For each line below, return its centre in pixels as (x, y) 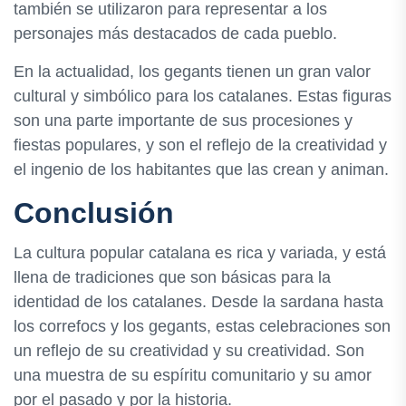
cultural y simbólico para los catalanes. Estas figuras (203, 97)
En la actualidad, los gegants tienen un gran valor (192, 72)
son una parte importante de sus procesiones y (183, 121)
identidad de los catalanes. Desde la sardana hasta (198, 301)
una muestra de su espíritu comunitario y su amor (193, 375)
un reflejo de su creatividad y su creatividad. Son (189, 350)
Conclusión (94, 213)
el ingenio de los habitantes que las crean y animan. (201, 170)
